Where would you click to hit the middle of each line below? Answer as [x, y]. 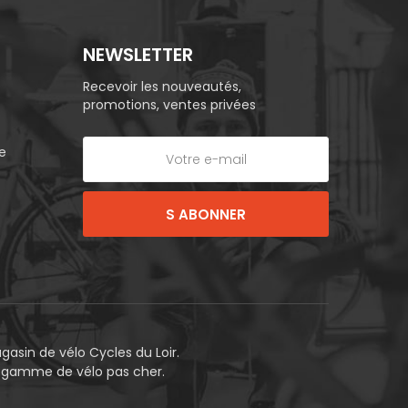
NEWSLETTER [138, 55]
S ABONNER [206, 214]
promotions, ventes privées [169, 105]
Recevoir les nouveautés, [162, 87]
